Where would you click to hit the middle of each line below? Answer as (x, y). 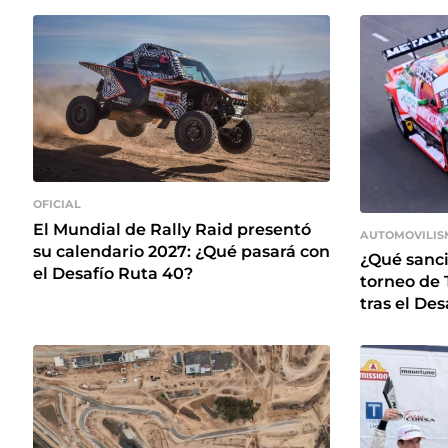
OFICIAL (57, 204)
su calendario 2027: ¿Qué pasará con (181, 251)
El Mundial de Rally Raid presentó (172, 229)
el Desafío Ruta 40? (113, 273)
